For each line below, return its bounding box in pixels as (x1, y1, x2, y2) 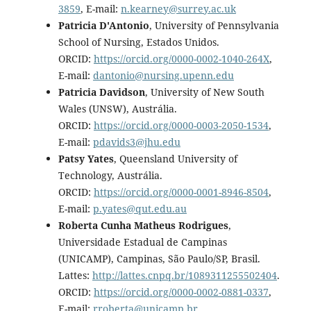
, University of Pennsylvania (149, 18, 279, 32)
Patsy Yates (58, 151, 114, 165)
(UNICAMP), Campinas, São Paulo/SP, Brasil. (58, 251, 260, 265)
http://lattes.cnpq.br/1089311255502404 (92, 268, 277, 282)
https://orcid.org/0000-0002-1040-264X (93, 51, 269, 65)
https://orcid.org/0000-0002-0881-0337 (93, 285, 269, 299)
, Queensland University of (113, 151, 237, 165)
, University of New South (144, 85, 264, 99)
